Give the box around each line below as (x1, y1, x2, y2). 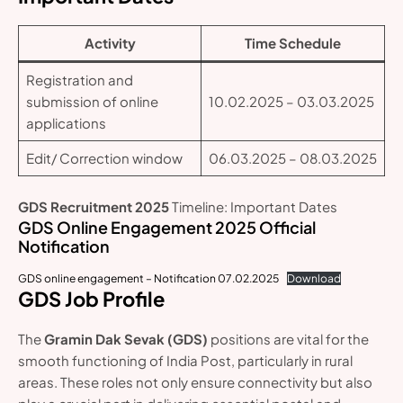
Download (287, 272, 341, 286)
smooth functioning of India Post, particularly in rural (18, 352, 353, 370)
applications (25, 113, 106, 131)
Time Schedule (245, 33, 341, 51)
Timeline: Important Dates (169, 198, 337, 216)
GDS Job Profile (18, 286, 165, 312)
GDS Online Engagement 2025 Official (18, 217, 316, 238)
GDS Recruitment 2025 (18, 198, 169, 216)
